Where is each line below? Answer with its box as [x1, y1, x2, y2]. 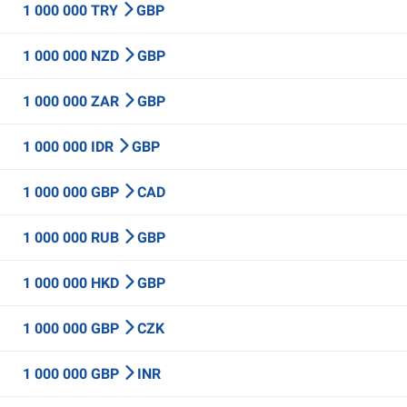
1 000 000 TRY [23, 2, 122, 19]
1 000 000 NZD [23, 47, 123, 65]
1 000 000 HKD [23, 274, 123, 292]
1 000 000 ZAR [23, 93, 123, 110]
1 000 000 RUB [23, 229, 123, 246]
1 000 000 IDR [23, 138, 117, 155]
